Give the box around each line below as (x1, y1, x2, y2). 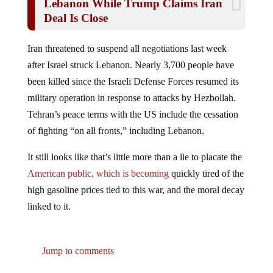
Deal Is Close (43, 12, 108, 25)
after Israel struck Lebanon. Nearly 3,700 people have (27, 60, 234, 71)
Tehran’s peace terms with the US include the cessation (27, 109, 238, 120)
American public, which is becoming (27, 168, 169, 179)
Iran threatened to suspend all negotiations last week (27, 43, 227, 54)
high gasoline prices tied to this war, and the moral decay (27, 185, 244, 196)
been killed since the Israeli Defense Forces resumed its (27, 76, 239, 87)
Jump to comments (39, 246, 114, 257)
